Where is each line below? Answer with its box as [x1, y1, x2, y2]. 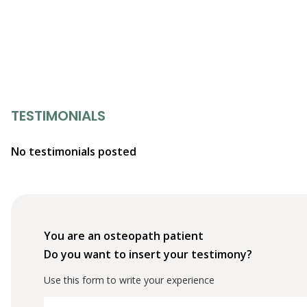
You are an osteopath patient [44, 228, 204, 243]
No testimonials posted [11, 143, 136, 159]
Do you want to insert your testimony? [44, 246, 252, 262]
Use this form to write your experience [44, 273, 214, 286]
